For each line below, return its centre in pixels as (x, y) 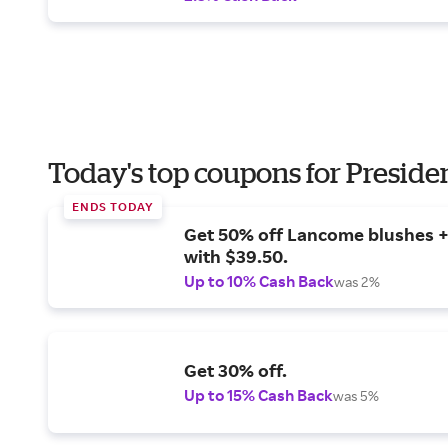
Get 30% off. (235, 370)
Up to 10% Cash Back (259, 281)
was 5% (356, 395)
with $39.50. (236, 256)
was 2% (357, 281)
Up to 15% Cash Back (258, 395)
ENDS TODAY (113, 206)
